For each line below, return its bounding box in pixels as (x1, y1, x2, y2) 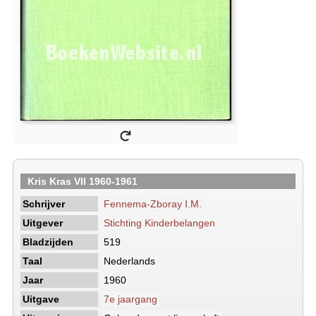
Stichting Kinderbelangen (104, 217, 215, 229)
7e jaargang (104, 293, 157, 305)
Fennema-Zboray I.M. (104, 198, 202, 209)
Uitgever (23, 217, 63, 229)
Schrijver (23, 198, 65, 209)
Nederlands (104, 255, 155, 267)
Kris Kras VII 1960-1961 (28, 176, 138, 187)
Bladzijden (23, 236, 73, 248)
